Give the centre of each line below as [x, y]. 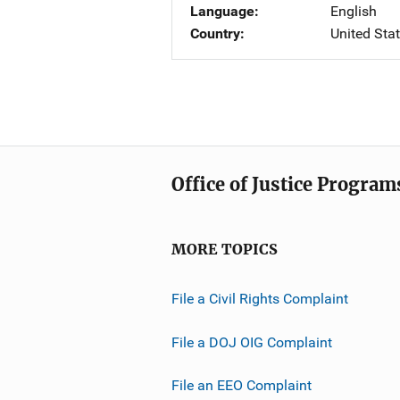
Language [222, 11]
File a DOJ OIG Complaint [252, 342]
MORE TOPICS [225, 250]
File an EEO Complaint [242, 385]
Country [215, 33]
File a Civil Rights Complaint [260, 298]
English [354, 11]
